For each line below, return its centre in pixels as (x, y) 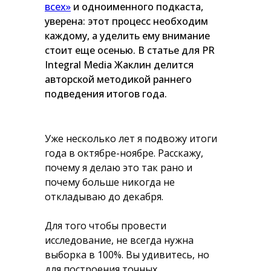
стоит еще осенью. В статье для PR (130, 50)
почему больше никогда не (110, 182)
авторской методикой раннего (118, 79)
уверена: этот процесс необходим (126, 21)
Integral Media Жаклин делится (119, 65)
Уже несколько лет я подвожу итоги (131, 139)
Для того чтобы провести (106, 226)
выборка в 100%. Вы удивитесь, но (127, 255)
